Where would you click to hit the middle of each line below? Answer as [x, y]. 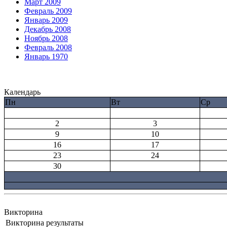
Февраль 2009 [48, 11]
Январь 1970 [46, 56]
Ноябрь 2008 [46, 38]
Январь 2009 [46, 20]
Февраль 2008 [48, 47]
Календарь [22, 92]
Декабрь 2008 [48, 29]
